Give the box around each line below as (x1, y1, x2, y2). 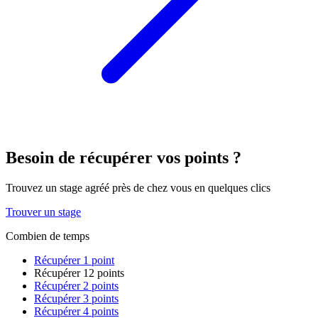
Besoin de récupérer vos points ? (6, 148, 241, 167)
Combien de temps (6, 229, 89, 242)
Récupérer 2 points (34, 279, 119, 292)
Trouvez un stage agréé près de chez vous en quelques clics (6, 181, 270, 194)
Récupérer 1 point (34, 253, 114, 266)
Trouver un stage (6, 205, 81, 218)
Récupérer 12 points (34, 266, 124, 279)
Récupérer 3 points (34, 292, 119, 305)
